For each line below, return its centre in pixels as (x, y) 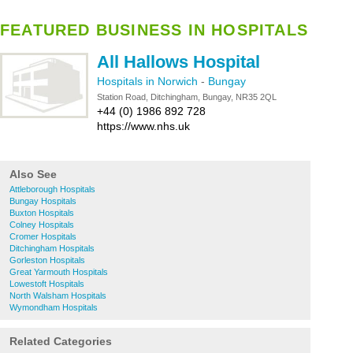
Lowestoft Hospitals (47, 284)
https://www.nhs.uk (143, 126)
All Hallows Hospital (178, 62)
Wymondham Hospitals (54, 307)
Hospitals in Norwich (149, 81)
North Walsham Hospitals (58, 295)
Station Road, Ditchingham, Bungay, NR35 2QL (187, 97)
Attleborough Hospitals (52, 189)
